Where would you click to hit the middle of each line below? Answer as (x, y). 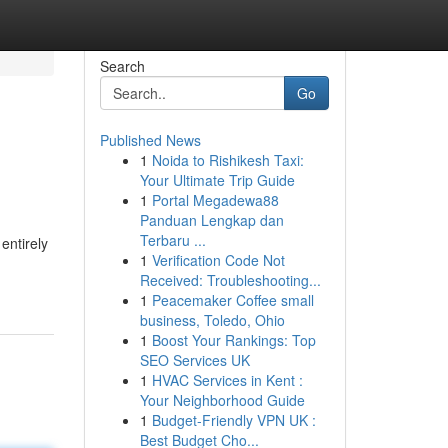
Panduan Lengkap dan (211, 220)
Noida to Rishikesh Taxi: (227, 160)
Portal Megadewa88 (215, 200)
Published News (150, 140)
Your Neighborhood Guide (222, 400)
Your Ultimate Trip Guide (217, 180)
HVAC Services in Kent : (227, 380)
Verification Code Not (218, 260)
